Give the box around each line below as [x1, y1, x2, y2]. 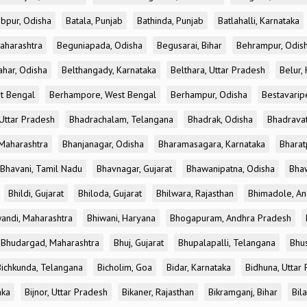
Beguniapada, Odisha [57, 39, 143, 51]
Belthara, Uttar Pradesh [171, 64, 265, 76]
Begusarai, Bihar [157, 39, 222, 51]
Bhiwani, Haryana [87, 212, 156, 224]
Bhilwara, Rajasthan [156, 187, 234, 199]
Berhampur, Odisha [171, 88, 247, 101]
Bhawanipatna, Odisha [186, 162, 275, 175]
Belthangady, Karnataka [62, 64, 156, 76]
